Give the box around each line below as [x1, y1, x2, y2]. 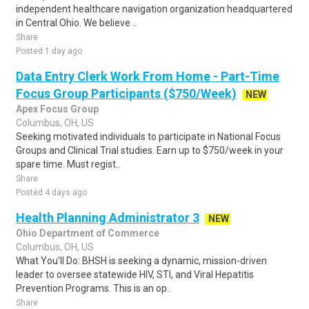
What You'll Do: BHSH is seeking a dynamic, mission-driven [16, 255, 267, 266]
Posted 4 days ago [16, 188, 87, 197]
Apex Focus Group [16, 103, 99, 114]
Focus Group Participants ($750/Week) [16, 86, 237, 101]
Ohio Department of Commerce [16, 228, 159, 239]
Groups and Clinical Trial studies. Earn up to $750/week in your [16, 145, 283, 156]
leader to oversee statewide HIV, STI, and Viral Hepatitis [16, 269, 254, 280]
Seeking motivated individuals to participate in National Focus [16, 131, 281, 142]
